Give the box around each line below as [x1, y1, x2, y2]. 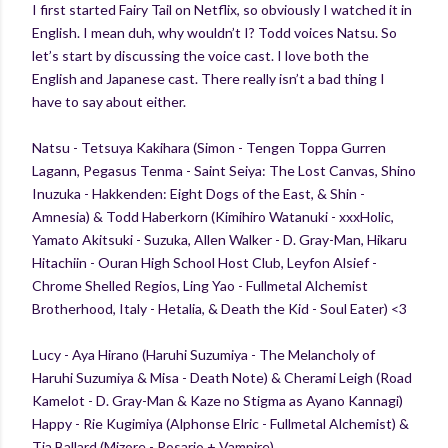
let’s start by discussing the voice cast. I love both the [32, 47, 369, 64]
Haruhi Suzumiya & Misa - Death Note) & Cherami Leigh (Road [32, 369, 412, 386]
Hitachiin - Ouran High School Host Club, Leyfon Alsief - [32, 254, 377, 271]
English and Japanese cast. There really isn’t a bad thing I [32, 70, 385, 87]
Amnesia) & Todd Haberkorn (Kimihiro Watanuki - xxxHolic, [32, 208, 394, 225]
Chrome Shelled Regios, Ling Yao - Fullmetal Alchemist [32, 277, 368, 294]
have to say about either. [32, 93, 189, 110]
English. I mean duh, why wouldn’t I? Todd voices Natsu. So [32, 24, 397, 41]
